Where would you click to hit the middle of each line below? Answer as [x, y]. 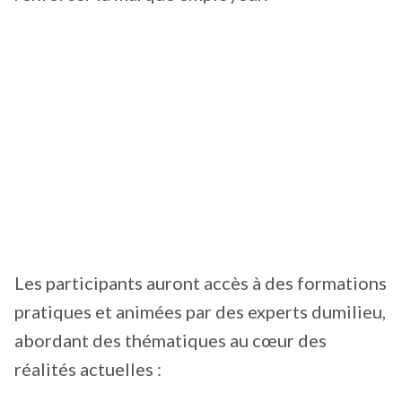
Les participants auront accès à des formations [201, 283]
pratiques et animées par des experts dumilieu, [200, 312]
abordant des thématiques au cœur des [170, 341]
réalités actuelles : [88, 369]
